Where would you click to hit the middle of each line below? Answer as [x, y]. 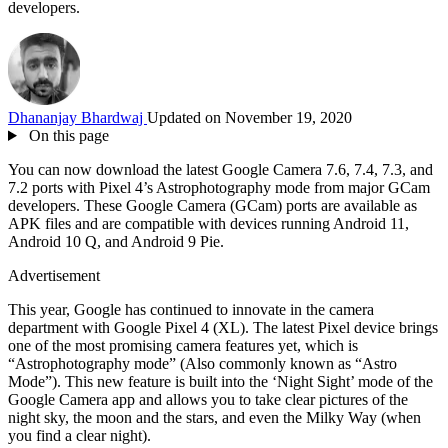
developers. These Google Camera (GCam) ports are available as [212, 205]
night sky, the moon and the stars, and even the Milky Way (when [214, 417]
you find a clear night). [79, 435]
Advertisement [54, 275]
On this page [66, 135]
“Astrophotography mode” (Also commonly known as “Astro [202, 363]
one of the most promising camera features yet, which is [183, 345]
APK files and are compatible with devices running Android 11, [208, 223]
